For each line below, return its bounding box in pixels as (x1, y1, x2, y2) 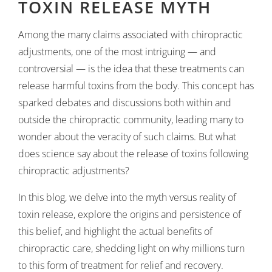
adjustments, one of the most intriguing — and (18, 45, 216, 58)
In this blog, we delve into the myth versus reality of (18, 191, 236, 204)
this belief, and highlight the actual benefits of (18, 225, 212, 238)
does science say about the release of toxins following (18, 147, 248, 160)
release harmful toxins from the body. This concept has (18, 79, 254, 92)
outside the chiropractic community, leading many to (18, 113, 243, 126)
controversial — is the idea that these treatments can (18, 62, 244, 75)
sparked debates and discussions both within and (18, 96, 231, 109)
